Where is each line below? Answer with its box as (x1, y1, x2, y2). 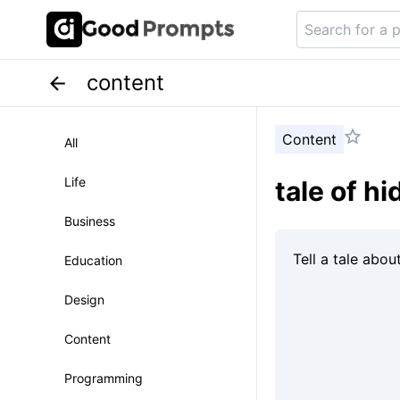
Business (64, 213, 115, 229)
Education (64, 253, 122, 268)
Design (64, 292, 104, 307)
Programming (64, 371, 143, 386)
